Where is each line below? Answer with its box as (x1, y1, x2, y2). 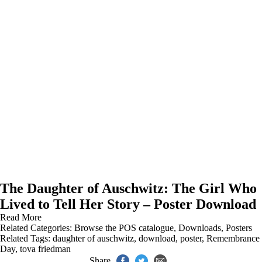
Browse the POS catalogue (74, 223, 174, 233)
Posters (226, 223, 252, 233)
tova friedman (20, 244, 71, 254)
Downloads (178, 223, 221, 233)
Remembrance (206, 233, 260, 243)
